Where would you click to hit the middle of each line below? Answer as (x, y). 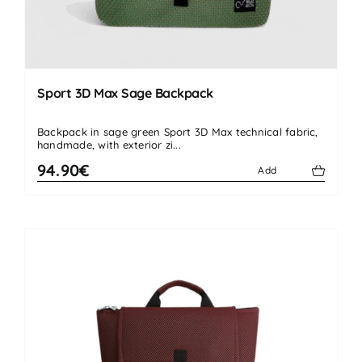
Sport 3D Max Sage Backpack (125, 93)
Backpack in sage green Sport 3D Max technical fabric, (178, 132)
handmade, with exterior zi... (109, 145)
